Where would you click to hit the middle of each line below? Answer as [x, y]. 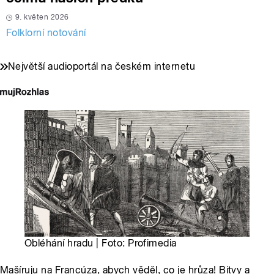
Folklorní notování [46, 33]
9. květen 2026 [42, 17]
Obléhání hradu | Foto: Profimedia [101, 243]
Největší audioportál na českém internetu [102, 67]
